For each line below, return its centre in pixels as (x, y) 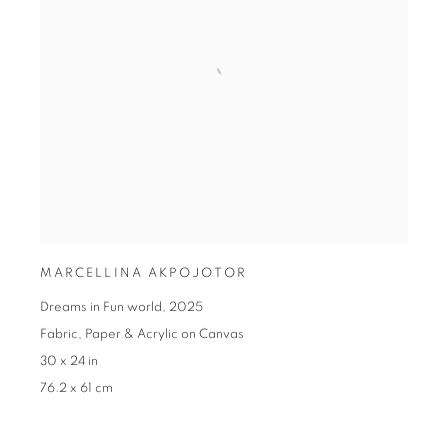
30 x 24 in (68, 362)
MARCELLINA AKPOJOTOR (143, 274)
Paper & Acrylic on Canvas (164, 335)
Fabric (58, 335)
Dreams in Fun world (100, 308)
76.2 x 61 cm (76, 389)
